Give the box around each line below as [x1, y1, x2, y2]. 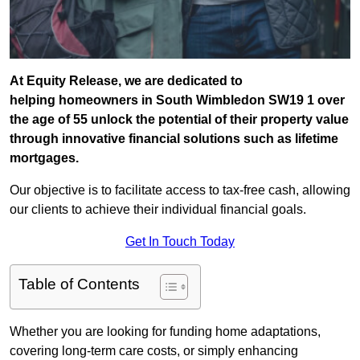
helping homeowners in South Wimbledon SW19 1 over [10, 93, 345, 108]
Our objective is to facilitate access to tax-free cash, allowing [10, 183, 350, 198]
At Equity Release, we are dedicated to [10, 74, 243, 88]
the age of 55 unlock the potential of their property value [10, 112, 349, 127]
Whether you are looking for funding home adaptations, [10, 325, 321, 339]
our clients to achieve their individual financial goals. [10, 202, 306, 217]
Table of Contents [18, 276, 140, 293]
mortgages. [10, 151, 79, 166]
